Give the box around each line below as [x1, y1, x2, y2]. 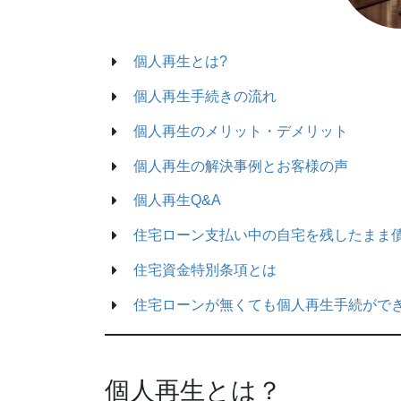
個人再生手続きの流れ [133, 88, 277, 104]
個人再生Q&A [133, 192, 221, 209]
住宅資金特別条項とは [133, 261, 277, 277]
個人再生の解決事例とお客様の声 [133, 158, 348, 174]
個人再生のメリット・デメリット [133, 123, 348, 139]
